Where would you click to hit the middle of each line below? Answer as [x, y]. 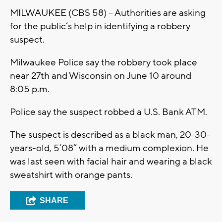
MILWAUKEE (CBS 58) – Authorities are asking [108, 13]
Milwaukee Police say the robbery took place [104, 62]
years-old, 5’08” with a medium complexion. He [109, 148]
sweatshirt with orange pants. [71, 175]
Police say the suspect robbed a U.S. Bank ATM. [109, 112]
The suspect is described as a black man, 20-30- [110, 135]
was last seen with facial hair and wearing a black [111, 161]
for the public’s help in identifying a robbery [100, 26]
